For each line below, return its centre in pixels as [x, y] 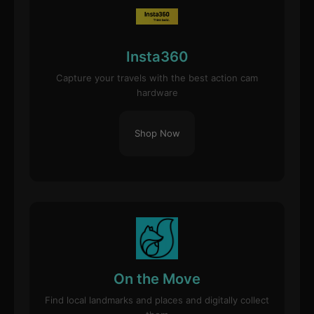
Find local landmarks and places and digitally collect [157, 300]
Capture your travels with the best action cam [157, 78]
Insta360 [157, 57]
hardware [157, 93]
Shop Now [157, 133]
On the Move [157, 278]
